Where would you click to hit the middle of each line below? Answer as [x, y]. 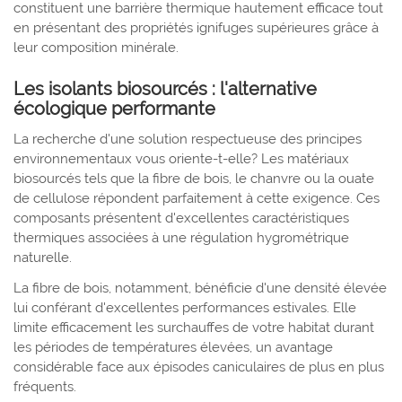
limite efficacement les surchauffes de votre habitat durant [194, 327]
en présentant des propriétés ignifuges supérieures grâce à [196, 27]
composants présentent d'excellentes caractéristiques [181, 218]
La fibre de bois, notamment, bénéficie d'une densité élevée [200, 288]
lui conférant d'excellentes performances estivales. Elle [185, 307]
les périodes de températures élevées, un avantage [173, 347]
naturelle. [43, 257]
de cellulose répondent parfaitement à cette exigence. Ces [197, 198]
